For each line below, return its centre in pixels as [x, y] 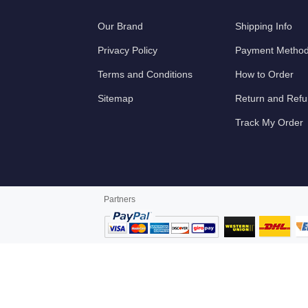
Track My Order [269, 122]
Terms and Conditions [145, 74]
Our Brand [120, 26]
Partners [119, 199]
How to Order [264, 74]
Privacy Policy [128, 50]
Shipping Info [264, 26]
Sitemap [115, 98]
